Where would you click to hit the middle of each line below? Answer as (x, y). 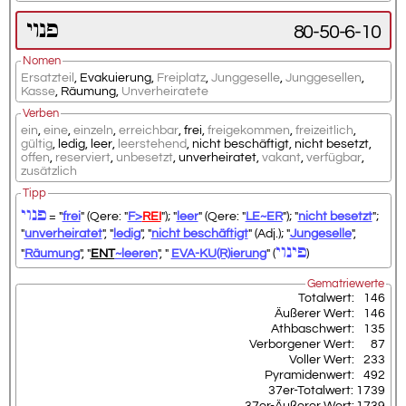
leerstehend (152, 144)
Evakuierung (115, 78)
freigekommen (248, 130)
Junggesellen (323, 78)
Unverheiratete (164, 92)
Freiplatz (181, 78)
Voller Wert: (321, 360)
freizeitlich (324, 130)
